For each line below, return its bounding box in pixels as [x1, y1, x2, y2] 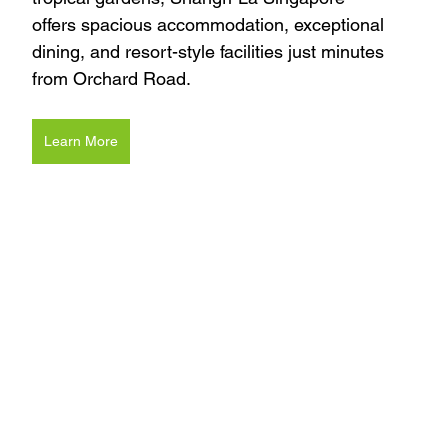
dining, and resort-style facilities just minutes [32, 40, 389, 62]
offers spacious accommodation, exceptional [32, 13, 389, 35]
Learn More [44, 132, 118, 149]
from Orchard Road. [32, 67, 191, 89]
